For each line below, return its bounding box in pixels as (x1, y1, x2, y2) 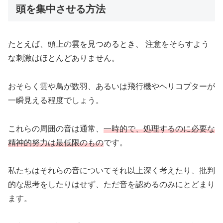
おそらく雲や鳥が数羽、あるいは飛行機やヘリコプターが (8, 82, 215, 91)
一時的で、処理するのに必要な (104, 124, 215, 133)
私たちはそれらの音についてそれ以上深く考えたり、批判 (8, 166, 215, 175)
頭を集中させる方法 (16, 3, 106, 14)
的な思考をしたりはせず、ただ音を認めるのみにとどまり (8, 180, 215, 189)
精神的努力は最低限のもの (8, 138, 104, 147)
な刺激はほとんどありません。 (8, 53, 119, 62)
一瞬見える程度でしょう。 (8, 96, 104, 105)
